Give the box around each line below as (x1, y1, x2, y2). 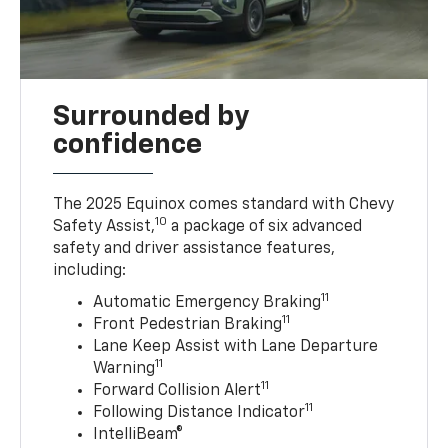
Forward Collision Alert (93, 382, 262, 399)
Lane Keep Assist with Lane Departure (93, 338, 379, 355)
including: (53, 262, 127, 279)
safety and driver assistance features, (53, 240, 336, 257)
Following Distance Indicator (93, 404, 306, 421)
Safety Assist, (53, 218, 156, 235)
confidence (53, 130, 203, 159)
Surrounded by (53, 102, 250, 131)
